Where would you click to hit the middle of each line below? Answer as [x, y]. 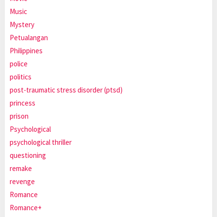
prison [19, 116]
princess [23, 103]
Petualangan [29, 38]
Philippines [26, 51]
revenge [22, 182]
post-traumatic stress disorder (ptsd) [66, 90]
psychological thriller [41, 142]
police [19, 64]
